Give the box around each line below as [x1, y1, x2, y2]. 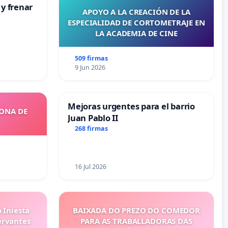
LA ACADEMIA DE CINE [95, 28, 178, 39]
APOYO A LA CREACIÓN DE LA [82, 7, 190, 17]
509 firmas [74, 54, 108, 63]
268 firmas [74, 124, 108, 133]
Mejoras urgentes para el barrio [68, 100, 195, 112]
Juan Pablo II [68, 112, 118, 124]
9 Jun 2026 [74, 63, 105, 72]
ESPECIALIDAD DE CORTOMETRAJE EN [68, 17, 205, 28]
